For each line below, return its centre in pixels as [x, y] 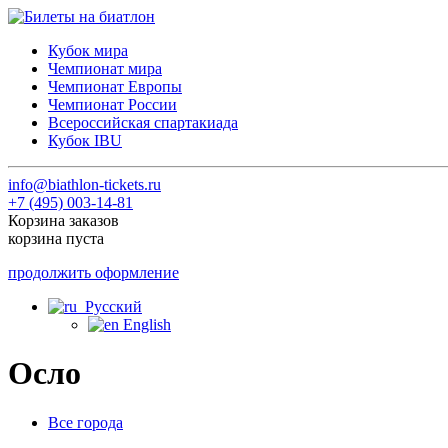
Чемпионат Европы [115, 86]
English [145, 324]
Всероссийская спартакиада [143, 122]
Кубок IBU [85, 140]
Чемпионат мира [105, 68]
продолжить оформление [93, 272]
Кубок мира [88, 50]
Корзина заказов [63, 220]
